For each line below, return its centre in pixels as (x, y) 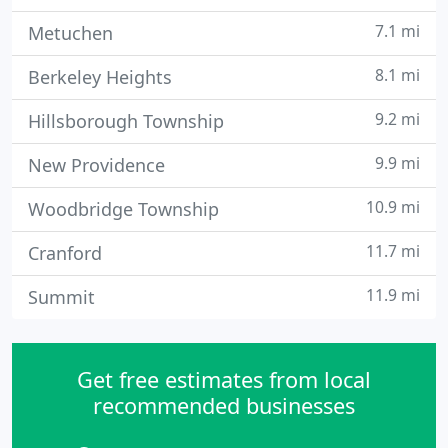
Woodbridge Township (123, 209)
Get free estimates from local (224, 379)
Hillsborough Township (126, 121)
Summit (61, 297)
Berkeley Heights (100, 77)
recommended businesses (224, 405)
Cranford (65, 253)
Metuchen (70, 33)
